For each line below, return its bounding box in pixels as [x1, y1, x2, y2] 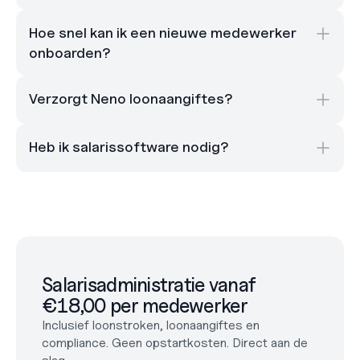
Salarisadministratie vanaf [42, 273, 256, 297]
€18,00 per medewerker [42, 294, 247, 317]
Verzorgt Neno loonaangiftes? [29, 90, 233, 107]
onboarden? [29, 44, 111, 61]
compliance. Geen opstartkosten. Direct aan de [42, 335, 308, 350]
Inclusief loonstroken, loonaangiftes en [42, 317, 260, 333]
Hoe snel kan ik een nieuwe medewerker [29, 24, 297, 41]
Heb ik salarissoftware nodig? [29, 138, 229, 155]
